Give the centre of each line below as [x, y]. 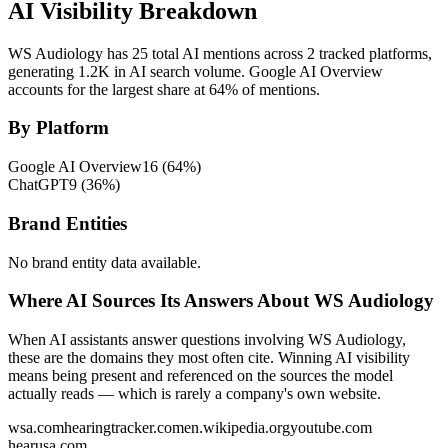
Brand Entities [67, 223]
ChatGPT [38, 185]
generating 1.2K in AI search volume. [126, 71]
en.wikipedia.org [237, 427]
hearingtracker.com [124, 427]
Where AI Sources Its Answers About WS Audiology [221, 301]
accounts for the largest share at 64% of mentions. [164, 89]
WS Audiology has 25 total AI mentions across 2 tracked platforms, [220, 53]
